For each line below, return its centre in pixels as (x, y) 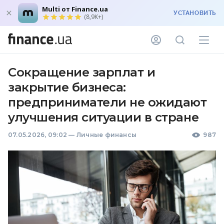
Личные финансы (106, 135)
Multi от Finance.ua (75, 9)
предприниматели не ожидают (107, 102)
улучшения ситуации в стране (103, 117)
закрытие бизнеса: (67, 87)
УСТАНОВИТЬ (195, 13)
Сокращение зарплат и (82, 72)
